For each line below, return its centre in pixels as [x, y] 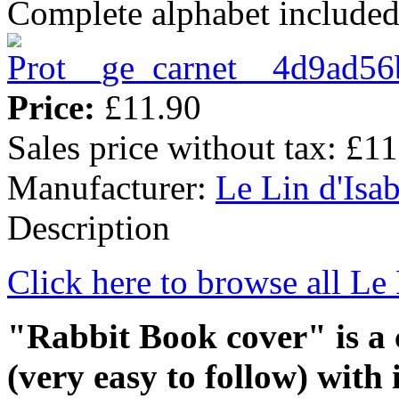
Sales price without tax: [176, 147]
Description [89, 227]
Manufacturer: [111, 187]
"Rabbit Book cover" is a [201, 336]
